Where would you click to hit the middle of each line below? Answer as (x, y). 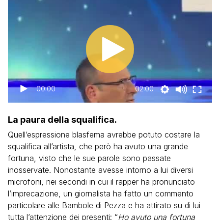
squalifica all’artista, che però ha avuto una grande (98, 146)
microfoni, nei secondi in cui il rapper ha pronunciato (101, 182)
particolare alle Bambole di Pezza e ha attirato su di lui (104, 205)
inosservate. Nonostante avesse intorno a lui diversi (100, 170)
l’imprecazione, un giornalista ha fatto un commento (101, 193)
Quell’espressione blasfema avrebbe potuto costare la (104, 135)
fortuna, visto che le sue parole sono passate (89, 158)
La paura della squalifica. (62, 120)
